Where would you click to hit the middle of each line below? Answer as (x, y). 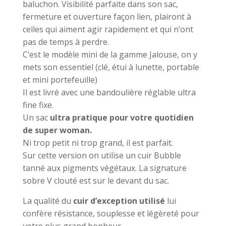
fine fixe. (38, 105)
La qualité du (48, 201)
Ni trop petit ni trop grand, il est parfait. (98, 143)
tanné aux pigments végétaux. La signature (104, 168)
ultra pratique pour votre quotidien (122, 118)
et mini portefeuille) (60, 80)
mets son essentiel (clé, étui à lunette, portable (111, 67)
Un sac (36, 118)
